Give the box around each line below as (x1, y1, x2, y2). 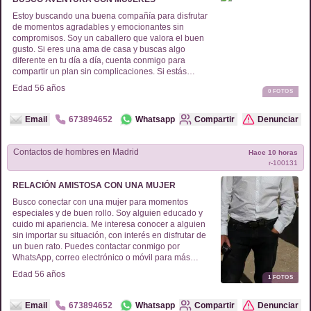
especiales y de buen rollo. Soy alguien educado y (12, 208, 203, 218)
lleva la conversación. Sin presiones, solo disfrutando (12, 89, 213, 99)
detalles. (12, 264, 44, 274)
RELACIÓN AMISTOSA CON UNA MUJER (12, 180, 176, 190)
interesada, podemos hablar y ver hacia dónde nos (12, 78, 204, 87)
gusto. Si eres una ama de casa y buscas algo (12, 44, 185, 54)
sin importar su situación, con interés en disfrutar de (12, 230, 206, 240)
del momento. (12, 100, 64, 110)
